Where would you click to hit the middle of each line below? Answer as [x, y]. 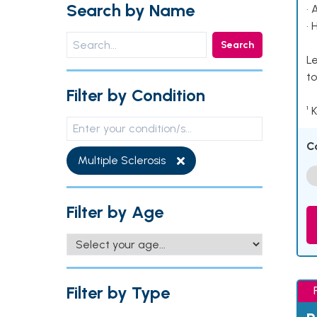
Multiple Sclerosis [122, 160]
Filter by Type [118, 293]
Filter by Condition [136, 95]
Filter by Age [115, 212]
